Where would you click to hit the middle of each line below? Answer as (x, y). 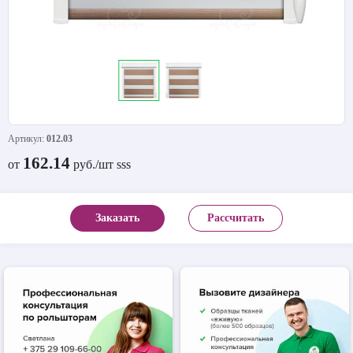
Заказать (117, 218)
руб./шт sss (100, 164)
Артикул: (27, 139)
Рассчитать (236, 218)
